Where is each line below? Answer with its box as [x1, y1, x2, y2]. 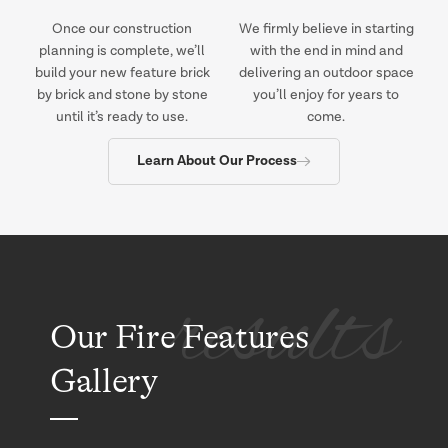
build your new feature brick [34, 65, 210, 80]
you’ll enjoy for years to [253, 87, 399, 102]
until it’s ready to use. [56, 109, 188, 124]
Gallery [50, 361, 158, 400]
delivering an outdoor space [238, 65, 414, 80]
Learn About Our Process [137, 151, 297, 170]
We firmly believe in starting [238, 21, 414, 36]
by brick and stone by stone [36, 87, 208, 102]
